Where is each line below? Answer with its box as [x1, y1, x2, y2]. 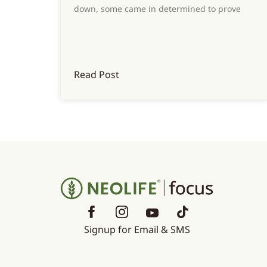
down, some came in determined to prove [74, 2, 241, 14]
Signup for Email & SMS [83, 222, 190, 236]
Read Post [74, 67, 119, 81]
